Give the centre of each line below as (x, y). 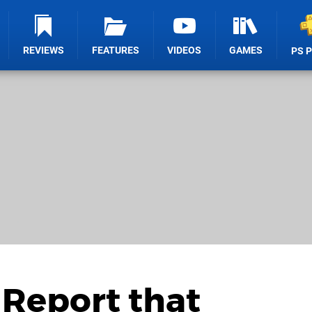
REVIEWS (43, 50)
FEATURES (116, 50)
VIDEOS (185, 50)
